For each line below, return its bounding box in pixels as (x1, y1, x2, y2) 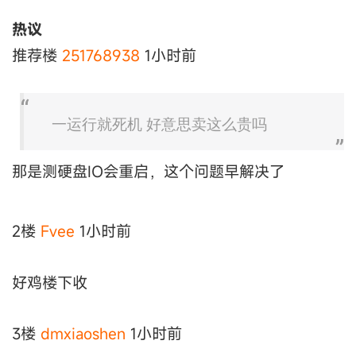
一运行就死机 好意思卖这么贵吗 (52, 114, 267, 133)
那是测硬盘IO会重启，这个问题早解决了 (12, 161, 284, 181)
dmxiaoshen (41, 323, 126, 344)
